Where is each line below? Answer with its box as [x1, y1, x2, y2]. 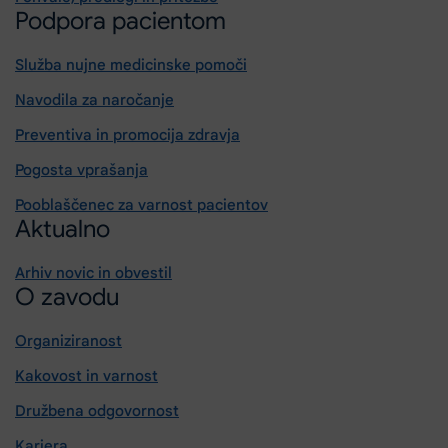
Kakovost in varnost [15, 367, 158, 385]
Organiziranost [15, 332, 122, 350]
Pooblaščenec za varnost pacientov [15, 196, 268, 214]
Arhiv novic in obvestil [15, 264, 172, 282]
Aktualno [15, 214, 110, 244]
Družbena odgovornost [15, 402, 179, 420]
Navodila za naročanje [15, 91, 174, 109]
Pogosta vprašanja [15, 161, 148, 179]
